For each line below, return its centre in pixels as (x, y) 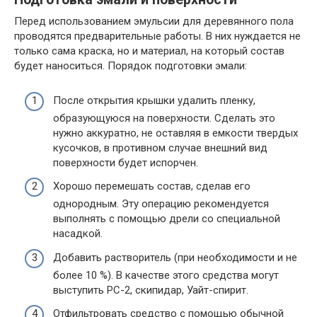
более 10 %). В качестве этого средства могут (166, 275)
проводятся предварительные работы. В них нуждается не (157, 36)
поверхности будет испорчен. (126, 162)
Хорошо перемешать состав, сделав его (152, 186)
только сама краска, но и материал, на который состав (149, 51)
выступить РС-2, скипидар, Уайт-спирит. (151, 290)
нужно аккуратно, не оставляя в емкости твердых (175, 133)
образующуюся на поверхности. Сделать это (164, 118)
